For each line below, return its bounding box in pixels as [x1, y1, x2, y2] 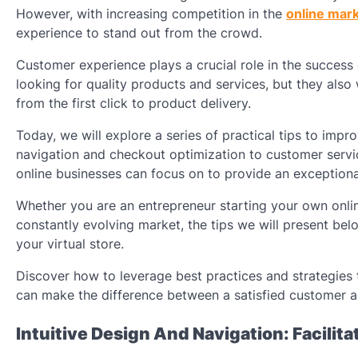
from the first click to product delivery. [16, 94, 251, 111]
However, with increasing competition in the [16, 5, 286, 22]
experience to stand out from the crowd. [16, 24, 262, 41]
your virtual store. [16, 235, 124, 252]
